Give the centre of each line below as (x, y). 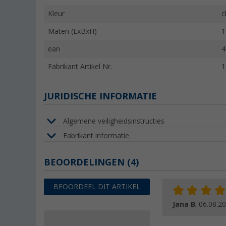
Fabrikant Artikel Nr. (80, 67)
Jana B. (186, 205)
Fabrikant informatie (96, 135)
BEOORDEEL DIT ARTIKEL (97, 187)
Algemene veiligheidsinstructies (114, 121)
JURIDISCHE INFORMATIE (100, 96)
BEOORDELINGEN (86, 162)
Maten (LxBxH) (72, 32)
